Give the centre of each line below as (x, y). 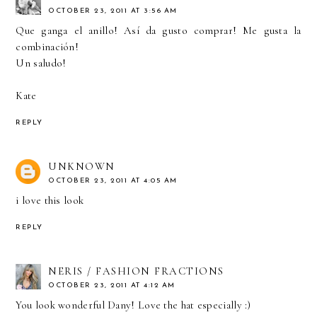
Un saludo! (41, 63)
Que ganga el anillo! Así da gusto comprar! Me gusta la (158, 31)
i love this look (50, 200)
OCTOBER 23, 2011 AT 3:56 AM (113, 11)
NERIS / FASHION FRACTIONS (136, 271)
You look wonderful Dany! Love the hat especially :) (133, 305)
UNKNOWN (82, 166)
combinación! (47, 47)
